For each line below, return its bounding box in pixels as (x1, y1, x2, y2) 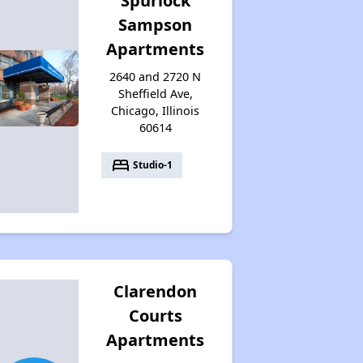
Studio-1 (130, 158, 173, 172)
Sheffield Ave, (117, 85, 193, 101)
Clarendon (113, 280, 198, 302)
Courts (128, 304, 182, 327)
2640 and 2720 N (109, 68, 202, 84)
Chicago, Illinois (111, 102, 200, 118)
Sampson (118, 13, 193, 36)
